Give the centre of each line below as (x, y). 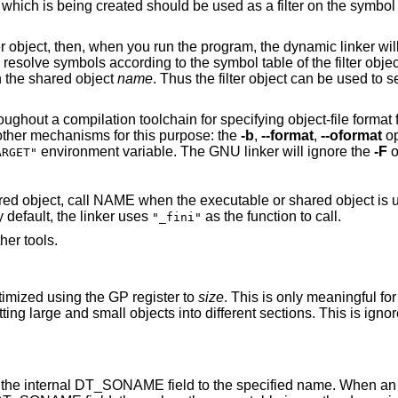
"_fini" (176, 217)
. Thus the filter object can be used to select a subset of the (200, 78)
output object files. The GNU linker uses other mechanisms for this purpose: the (199, 135)
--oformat (351, 135)
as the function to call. (271, 216)
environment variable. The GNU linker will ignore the (248, 151)
